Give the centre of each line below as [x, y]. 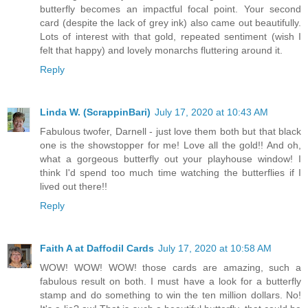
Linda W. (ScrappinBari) [95, 112]
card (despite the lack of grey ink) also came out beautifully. [170, 23]
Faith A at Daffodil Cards [97, 249]
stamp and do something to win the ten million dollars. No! [170, 295]
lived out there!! [74, 187]
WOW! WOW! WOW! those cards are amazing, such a [170, 268]
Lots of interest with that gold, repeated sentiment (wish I [170, 37]
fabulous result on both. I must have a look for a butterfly [170, 282]
